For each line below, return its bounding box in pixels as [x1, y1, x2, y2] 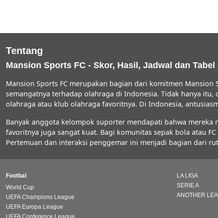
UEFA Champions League [6, 193, 74, 200]
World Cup [6, 183, 34, 191]
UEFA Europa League [6, 203, 63, 210]
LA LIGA [177, 172, 198, 179]
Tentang [6, 45, 43, 56]
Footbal [6, 172, 26, 179]
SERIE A [177, 182, 199, 189]
